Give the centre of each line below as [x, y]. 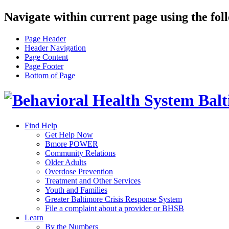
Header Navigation [55, 48]
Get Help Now [69, 134]
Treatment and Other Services [93, 180]
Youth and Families [76, 190]
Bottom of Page [50, 75]
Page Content [46, 57]
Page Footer [44, 66]
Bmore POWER [72, 144]
